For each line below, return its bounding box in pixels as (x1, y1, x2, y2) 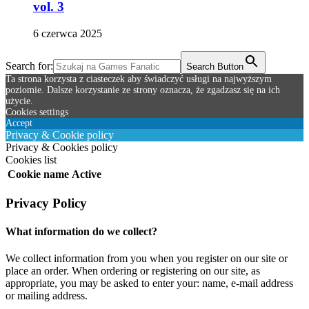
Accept (6, 118, 32, 128)
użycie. (6, 96, 33, 106)
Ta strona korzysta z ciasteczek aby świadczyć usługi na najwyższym (6, 74, 272, 84)
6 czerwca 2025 (33, 28, 102, 39)
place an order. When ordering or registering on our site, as (6, 265, 260, 277)
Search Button (186, 61, 243, 72)
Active (72, 168, 101, 180)
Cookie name (8, 168, 69, 180)
